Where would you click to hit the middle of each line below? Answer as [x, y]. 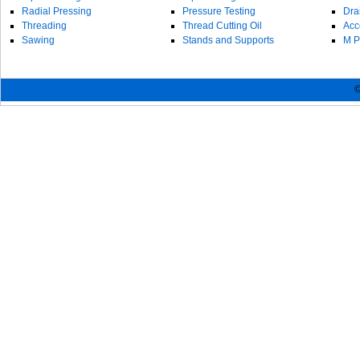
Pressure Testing [219, 11]
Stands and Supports [228, 40]
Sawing [38, 40]
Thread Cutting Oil [222, 26]
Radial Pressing [57, 11]
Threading [44, 26]
